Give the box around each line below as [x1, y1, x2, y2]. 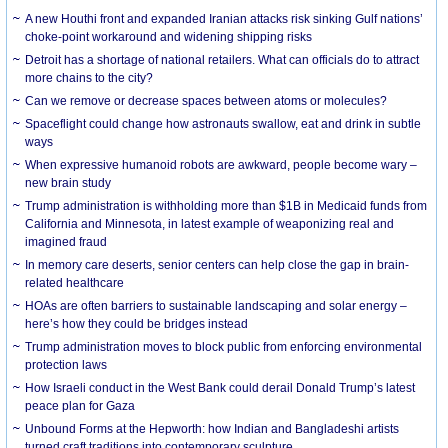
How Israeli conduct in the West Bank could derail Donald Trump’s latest [25, 380, 416, 395]
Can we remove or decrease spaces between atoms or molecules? [25, 93, 388, 108]
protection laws [25, 357, 108, 372]
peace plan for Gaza [25, 398, 136, 413]
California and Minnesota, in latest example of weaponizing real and [25, 216, 395, 231]
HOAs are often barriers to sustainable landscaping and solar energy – [25, 298, 408, 313]
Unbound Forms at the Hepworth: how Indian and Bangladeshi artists [25, 421, 400, 436]
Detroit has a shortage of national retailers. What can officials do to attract [25, 52, 420, 67]
